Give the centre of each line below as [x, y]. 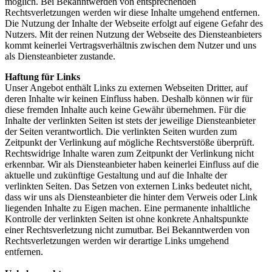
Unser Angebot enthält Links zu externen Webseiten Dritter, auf [126, 88]
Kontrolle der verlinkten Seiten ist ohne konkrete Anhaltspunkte [127, 219]
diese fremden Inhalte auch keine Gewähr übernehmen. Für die [125, 110]
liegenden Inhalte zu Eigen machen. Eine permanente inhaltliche [127, 208]
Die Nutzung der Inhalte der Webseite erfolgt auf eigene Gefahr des [134, 24]
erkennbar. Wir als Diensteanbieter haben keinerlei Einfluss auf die [132, 165]
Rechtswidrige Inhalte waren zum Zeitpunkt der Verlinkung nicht [129, 154]
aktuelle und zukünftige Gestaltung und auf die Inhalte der [116, 175]
